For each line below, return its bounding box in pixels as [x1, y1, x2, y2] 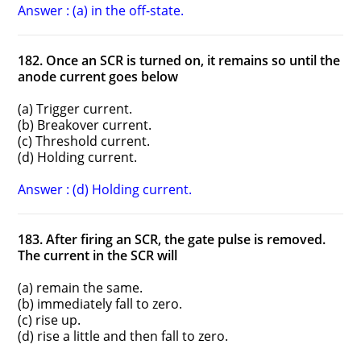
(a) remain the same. [18, 279, 143, 297]
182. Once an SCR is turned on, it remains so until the [18, 52, 341, 70]
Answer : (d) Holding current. [18, 180, 193, 199]
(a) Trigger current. [18, 100, 133, 118]
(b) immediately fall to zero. [18, 295, 183, 313]
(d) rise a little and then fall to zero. [18, 327, 229, 346]
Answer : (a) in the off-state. [18, 2, 185, 20]
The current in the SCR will [18, 247, 178, 265]
